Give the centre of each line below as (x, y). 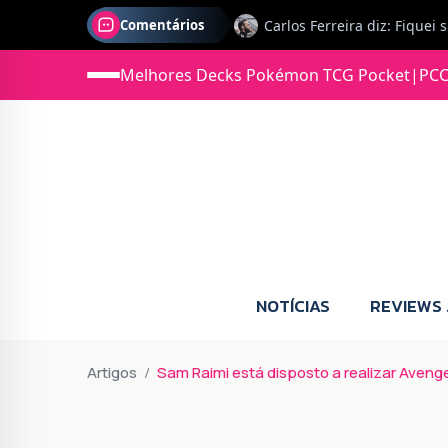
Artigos (112, 372)
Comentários (162, 25)
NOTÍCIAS (293, 305)
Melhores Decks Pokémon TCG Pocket (265, 75)
